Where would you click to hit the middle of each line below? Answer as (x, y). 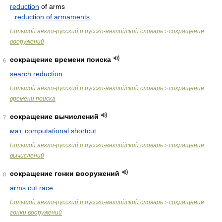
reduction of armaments (52, 17)
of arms (52, 6)
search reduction (36, 74)
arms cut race (31, 188)
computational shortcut (60, 131)
